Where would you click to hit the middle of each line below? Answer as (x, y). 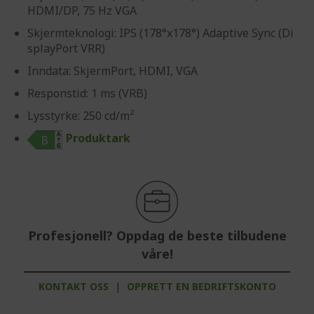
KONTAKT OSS (73, 287)
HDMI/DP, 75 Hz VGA (82, 11)
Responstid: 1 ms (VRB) (87, 93)
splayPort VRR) (66, 48)
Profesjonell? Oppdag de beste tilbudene (157, 236)
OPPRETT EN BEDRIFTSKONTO (201, 287)
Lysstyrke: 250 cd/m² (81, 116)
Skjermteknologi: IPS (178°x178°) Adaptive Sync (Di (161, 33)
